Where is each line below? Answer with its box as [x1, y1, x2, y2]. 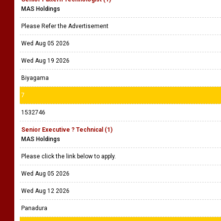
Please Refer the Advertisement [21, 23, 111, 30]
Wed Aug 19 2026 [21, 57, 70, 64]
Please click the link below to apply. [21, 153, 117, 160]
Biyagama [21, 74, 49, 81]
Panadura [21, 205, 47, 212]
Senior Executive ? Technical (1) [21, 126, 112, 133]
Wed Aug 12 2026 [21, 187, 70, 194]
